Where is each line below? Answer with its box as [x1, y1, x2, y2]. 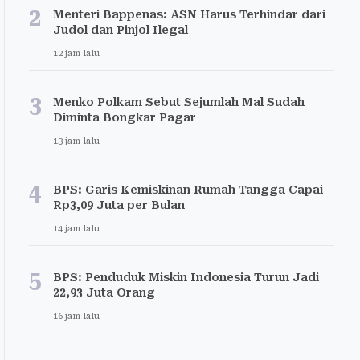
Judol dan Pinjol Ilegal [53, 23, 188, 36]
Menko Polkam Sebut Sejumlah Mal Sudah [53, 96, 305, 108]
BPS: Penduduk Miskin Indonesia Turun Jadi [53, 271, 319, 284]
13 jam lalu [53, 136, 100, 146]
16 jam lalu [53, 311, 100, 321]
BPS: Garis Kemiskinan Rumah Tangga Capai [53, 183, 323, 196]
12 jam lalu [53, 48, 100, 59]
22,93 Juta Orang [53, 286, 155, 299]
